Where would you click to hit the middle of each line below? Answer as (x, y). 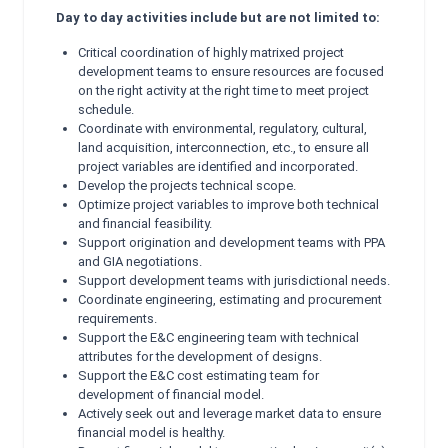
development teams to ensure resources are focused (231, 71)
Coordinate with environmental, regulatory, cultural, (222, 128)
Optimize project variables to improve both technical (228, 204)
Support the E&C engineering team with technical (218, 337)
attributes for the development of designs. (200, 356)
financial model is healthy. (151, 432)
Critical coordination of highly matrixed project (211, 52)
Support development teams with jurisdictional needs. (234, 280)
